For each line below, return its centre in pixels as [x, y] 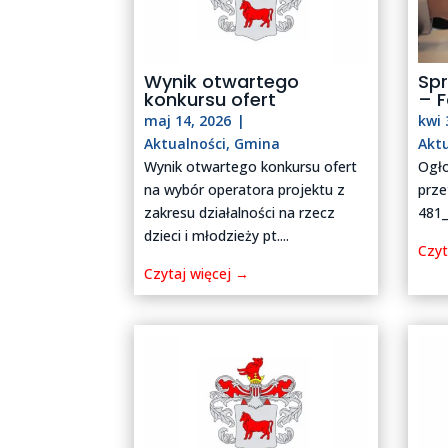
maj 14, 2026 [188, 121]
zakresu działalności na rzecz [240, 213]
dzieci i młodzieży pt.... [217, 236]
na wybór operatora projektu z [245, 190]
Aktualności [185, 144]
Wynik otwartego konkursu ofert [251, 167]
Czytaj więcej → [197, 274]
